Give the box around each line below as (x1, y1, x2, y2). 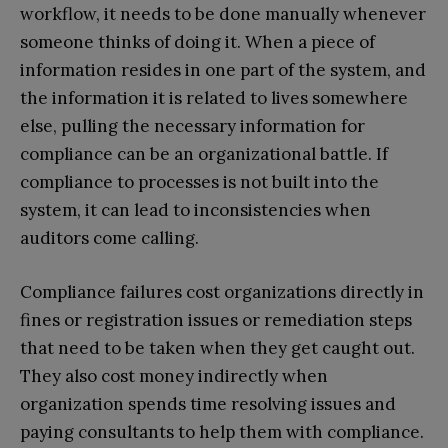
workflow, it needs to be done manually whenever (20, 3, 426, 26)
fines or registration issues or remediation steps (20, 309, 412, 332)
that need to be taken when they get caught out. (20, 337, 415, 360)
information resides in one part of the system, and (20, 59, 426, 82)
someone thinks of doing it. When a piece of (20, 31, 375, 54)
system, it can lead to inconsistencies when (20, 199, 371, 222)
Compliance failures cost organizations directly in (20, 281, 424, 304)
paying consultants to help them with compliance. (20, 421, 424, 444)
